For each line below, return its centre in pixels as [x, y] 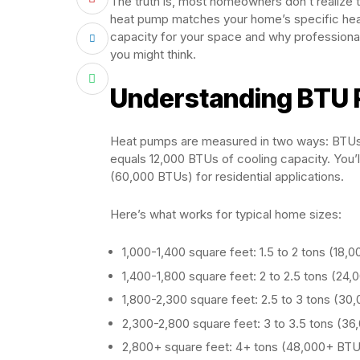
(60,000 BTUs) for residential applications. [227, 176]
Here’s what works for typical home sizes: [226, 214]
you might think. [153, 54]
